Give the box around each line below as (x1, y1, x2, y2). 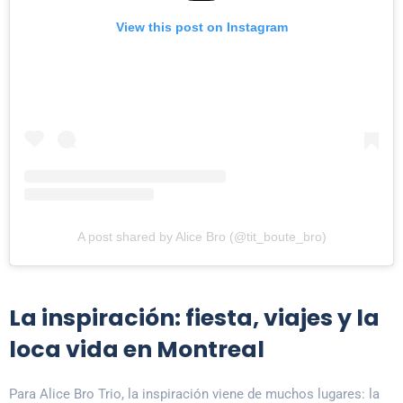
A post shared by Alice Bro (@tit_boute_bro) (76, 229, 327, 245)
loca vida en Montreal (9, 334, 264, 366)
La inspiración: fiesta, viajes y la (9, 302, 380, 335)
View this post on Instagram (115, 20, 288, 35)
